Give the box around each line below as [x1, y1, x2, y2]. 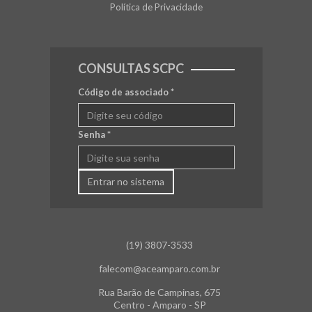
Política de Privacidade [109, 1, 203, 13]
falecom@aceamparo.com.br [99, 263, 220, 274]
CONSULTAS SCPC [77, 61, 184, 76]
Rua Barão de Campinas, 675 [98, 286, 221, 298]
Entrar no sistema [87, 175, 164, 187]
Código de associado [77, 86, 171, 97]
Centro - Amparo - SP [113, 299, 206, 311]
